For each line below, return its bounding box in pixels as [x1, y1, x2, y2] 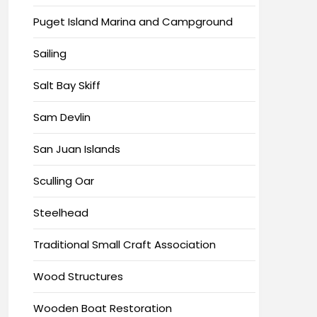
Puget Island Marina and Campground [33, 13, 233, 29]
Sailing [33, 45, 67, 61]
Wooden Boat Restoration [33, 300, 172, 316]
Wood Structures [33, 268, 123, 284]
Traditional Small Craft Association [33, 236, 216, 252]
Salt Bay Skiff [33, 77, 100, 93]
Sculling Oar [33, 173, 94, 188]
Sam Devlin [33, 109, 91, 125]
